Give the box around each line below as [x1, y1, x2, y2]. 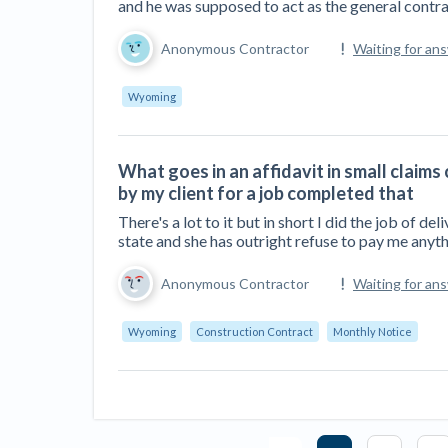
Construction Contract [196, 325, 313, 338]
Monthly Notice [333, 325, 412, 338]
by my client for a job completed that [118, 182, 414, 204]
